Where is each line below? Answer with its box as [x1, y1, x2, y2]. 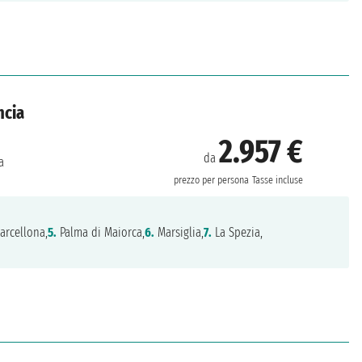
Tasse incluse [252, 174, 304, 187]
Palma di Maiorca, [57, 224, 145, 240]
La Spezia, [212, 224, 263, 240]
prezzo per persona [174, 174, 250, 187]
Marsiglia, [154, 224, 204, 240]
